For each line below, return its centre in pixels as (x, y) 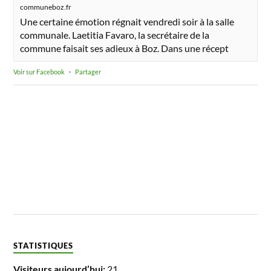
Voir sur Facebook (39, 71)
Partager (88, 71)
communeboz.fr (46, 7)
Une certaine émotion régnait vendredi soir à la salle (127, 21)
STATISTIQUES (44, 245)
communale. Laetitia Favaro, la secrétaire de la (115, 34)
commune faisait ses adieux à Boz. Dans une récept (125, 48)
